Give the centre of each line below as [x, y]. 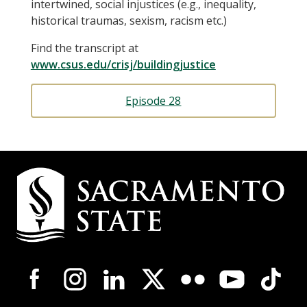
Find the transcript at [84, 48]
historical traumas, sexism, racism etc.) [128, 20]
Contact [49, 196]
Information [67, 216]
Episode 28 [153, 100]
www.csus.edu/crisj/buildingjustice [123, 64]
